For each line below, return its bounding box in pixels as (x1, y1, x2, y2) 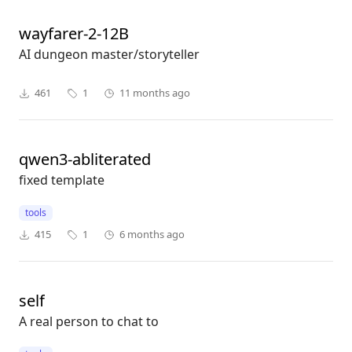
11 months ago (119, 86, 190, 101)
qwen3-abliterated (19, 148, 151, 170)
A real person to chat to (19, 313, 159, 331)
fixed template (19, 171, 104, 189)
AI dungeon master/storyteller (19, 46, 200, 64)
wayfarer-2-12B (19, 23, 129, 45)
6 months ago (119, 227, 185, 242)
